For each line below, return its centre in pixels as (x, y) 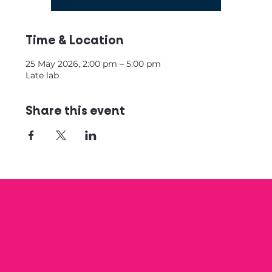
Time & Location (75, 41)
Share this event (76, 111)
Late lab (42, 75)
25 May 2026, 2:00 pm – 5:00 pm (93, 64)
